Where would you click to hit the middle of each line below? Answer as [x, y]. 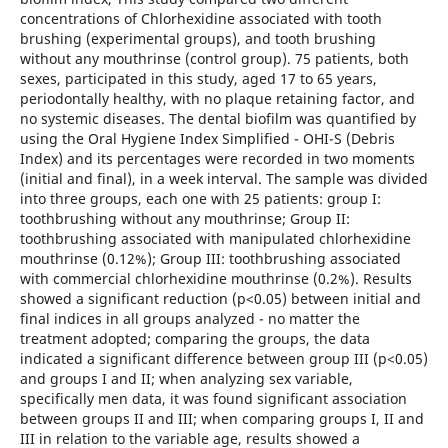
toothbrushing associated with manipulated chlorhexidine [215, 238]
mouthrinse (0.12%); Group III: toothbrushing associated [210, 258]
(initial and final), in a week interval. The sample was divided [223, 178]
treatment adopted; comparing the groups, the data [194, 338]
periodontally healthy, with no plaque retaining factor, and [217, 98]
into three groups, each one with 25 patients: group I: [200, 198]
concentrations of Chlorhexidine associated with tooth [200, 18]
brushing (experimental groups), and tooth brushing [197, 38]
